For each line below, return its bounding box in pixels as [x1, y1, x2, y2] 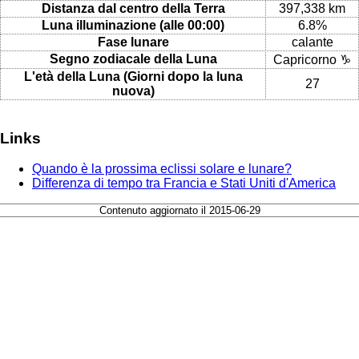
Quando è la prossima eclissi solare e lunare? [32, 162, 292, 176]
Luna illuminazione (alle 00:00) [42, 18, 224, 32]
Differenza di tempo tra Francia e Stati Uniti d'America [32, 176, 336, 191]
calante [291, 34, 333, 49]
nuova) [111, 83, 155, 98]
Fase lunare [97, 34, 169, 49]
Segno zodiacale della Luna [49, 51, 217, 66]
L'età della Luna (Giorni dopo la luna [23, 69, 243, 83]
